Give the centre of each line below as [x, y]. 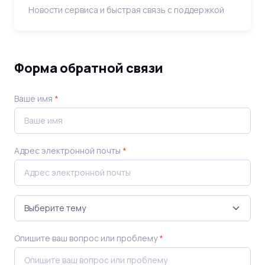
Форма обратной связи [89, 68]
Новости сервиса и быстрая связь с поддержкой [126, 10]
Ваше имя [34, 98]
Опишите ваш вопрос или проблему [87, 238]
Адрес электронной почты [68, 151]
